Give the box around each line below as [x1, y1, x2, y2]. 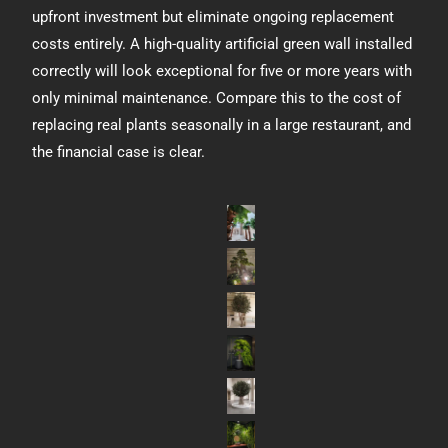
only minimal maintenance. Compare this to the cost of [32, 89, 402, 107]
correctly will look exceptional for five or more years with [32, 62, 413, 80]
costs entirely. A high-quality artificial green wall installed [32, 35, 413, 53]
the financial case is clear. [32, 143, 206, 161]
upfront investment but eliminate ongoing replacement [32, 8, 395, 26]
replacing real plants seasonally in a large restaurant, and [32, 116, 412, 134]
